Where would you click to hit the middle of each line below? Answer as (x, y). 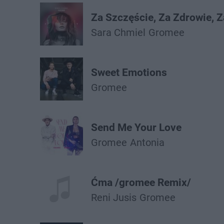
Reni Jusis (114, 197)
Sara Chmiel (118, 32)
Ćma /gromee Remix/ (141, 182)
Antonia (147, 142)
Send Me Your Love (136, 127)
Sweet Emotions (129, 72)
